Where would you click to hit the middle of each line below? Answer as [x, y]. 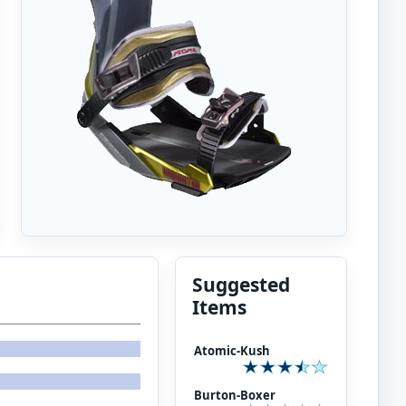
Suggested [241, 285]
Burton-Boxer [234, 395]
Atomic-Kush [232, 351]
